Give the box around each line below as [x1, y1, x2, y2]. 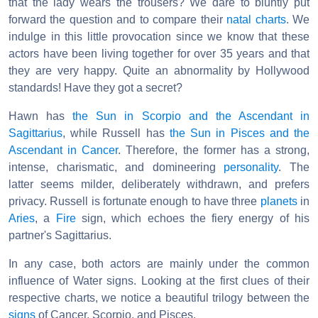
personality [224, 160, 279, 173]
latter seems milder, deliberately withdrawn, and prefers [9, 177, 309, 190]
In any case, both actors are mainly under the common [9, 257, 309, 270]
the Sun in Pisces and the [169, 126, 310, 139]
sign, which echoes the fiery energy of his [75, 212, 310, 224]
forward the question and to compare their [9, 13, 227, 26]
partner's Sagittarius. [9, 229, 111, 241]
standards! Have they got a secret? [9, 81, 182, 94]
